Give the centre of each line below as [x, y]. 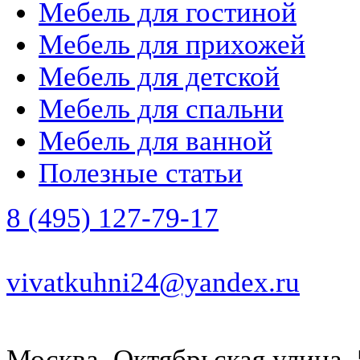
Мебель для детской [159, 77]
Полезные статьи [141, 174]
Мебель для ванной [155, 141]
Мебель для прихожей [172, 45]
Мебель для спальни [161, 109]
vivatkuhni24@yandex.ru [153, 283]
